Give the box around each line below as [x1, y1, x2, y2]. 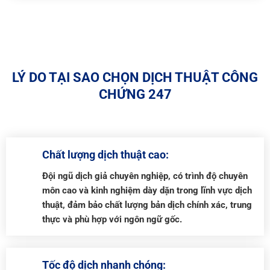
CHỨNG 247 [98, 86, 172, 102]
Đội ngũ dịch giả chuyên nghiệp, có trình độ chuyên [42, 171, 248, 182]
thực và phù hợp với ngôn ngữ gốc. [42, 214, 182, 225]
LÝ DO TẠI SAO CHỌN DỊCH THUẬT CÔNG [12, 69, 258, 85]
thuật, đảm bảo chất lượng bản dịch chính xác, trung [42, 199, 252, 211]
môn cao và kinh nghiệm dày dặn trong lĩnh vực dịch [42, 185, 252, 196]
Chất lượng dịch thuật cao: [42, 148, 169, 162]
